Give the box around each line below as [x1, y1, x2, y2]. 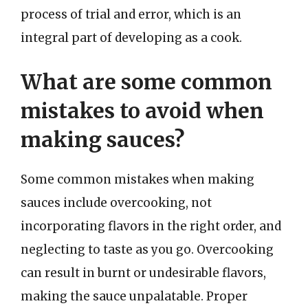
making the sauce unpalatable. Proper [21, 288, 247, 304]
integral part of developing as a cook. [21, 30, 242, 45]
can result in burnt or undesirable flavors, [21, 265, 266, 280]
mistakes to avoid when [21, 97, 264, 124]
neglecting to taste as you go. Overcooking [21, 241, 274, 257]
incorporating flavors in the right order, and [21, 218, 281, 234]
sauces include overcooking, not [21, 195, 212, 210]
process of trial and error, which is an [21, 7, 241, 22]
